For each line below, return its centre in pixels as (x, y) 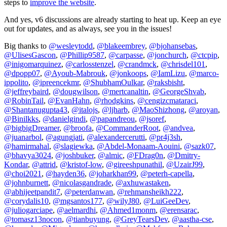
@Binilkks (21, 119)
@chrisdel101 (183, 64)
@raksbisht (165, 82)
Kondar (16, 164)
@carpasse (126, 55)
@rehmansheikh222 (149, 192)
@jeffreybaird (26, 91)
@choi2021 (23, 173)
